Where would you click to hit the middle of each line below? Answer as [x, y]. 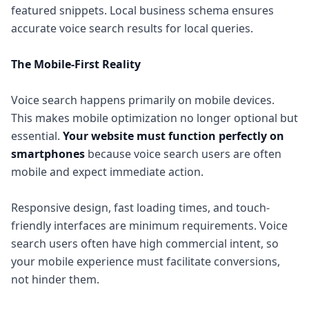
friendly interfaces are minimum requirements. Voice [149, 226]
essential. [37, 136]
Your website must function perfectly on [173, 136]
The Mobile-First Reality [76, 64]
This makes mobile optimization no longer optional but [154, 118]
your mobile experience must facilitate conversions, [146, 261]
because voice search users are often [183, 154]
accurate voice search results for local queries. [132, 28]
